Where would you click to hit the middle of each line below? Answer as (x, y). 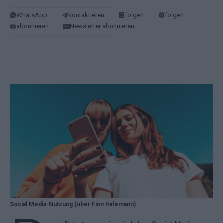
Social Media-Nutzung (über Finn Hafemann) (73, 204)
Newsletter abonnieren (102, 26)
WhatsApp (32, 15)
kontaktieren (86, 15)
